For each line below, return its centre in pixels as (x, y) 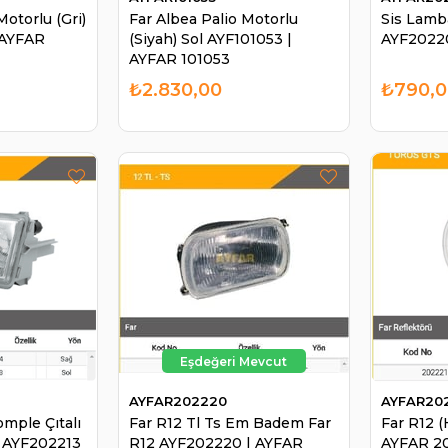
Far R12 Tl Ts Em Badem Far (229, 423)
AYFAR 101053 (179, 58)
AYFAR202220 (177, 401)
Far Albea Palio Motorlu (213, 18)
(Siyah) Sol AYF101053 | (210, 38)
